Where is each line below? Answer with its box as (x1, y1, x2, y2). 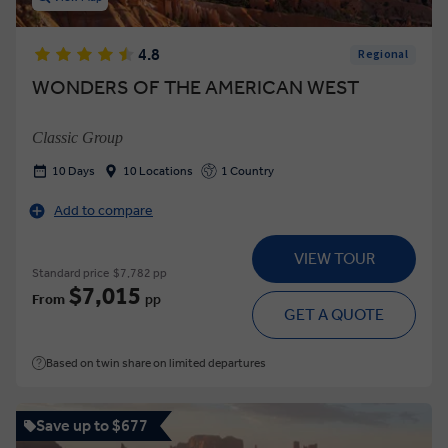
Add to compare (54, 202, 153, 219)
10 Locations (123, 164, 193, 178)
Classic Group (32, 129, 123, 146)
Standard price (32, 266, 109, 280)
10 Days (52, 164, 95, 178)
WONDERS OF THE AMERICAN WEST (32, 75, 359, 99)
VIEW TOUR (293, 249, 375, 268)
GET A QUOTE (284, 305, 384, 324)
